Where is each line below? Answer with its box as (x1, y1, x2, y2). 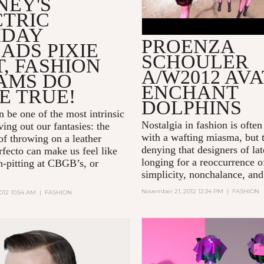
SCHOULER (141, 51, 249, 73)
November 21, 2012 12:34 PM (141, 187, 224, 196)
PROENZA (141, 35, 235, 58)
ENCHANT (141, 81, 239, 104)
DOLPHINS (141, 97, 242, 119)
